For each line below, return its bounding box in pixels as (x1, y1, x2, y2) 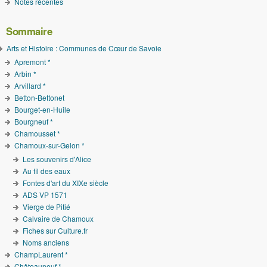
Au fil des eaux (22, 166, 70, 176)
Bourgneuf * (14, 116, 54, 127)
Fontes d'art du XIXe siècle (22, 178, 108, 188)
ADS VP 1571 (22, 190, 67, 200)
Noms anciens (22, 237, 69, 248)
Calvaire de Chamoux (22, 213, 94, 224)
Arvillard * (14, 80, 46, 91)
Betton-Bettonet (14, 92, 65, 103)
